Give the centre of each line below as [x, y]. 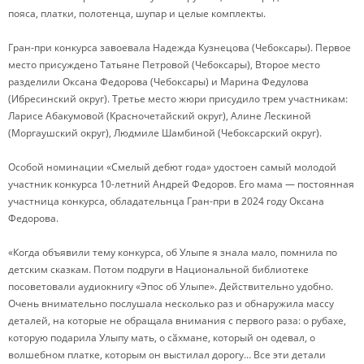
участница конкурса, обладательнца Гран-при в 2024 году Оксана [166, 201]
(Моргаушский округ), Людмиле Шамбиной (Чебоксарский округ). [165, 132]
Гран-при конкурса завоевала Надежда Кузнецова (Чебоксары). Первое [180, 47]
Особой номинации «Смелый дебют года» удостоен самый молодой [172, 167]
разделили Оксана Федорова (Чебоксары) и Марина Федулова [158, 81]
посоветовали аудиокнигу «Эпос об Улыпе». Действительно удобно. [171, 286]
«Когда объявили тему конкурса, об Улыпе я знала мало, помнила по [173, 252]
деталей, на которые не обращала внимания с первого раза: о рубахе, [177, 320]
